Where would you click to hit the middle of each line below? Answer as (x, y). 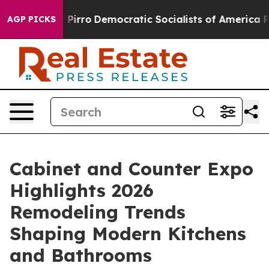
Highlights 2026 (82, 190)
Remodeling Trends (98, 212)
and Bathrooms (81, 255)
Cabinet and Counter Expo (131, 169)
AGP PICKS (32, 19)
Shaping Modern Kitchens (128, 234)
